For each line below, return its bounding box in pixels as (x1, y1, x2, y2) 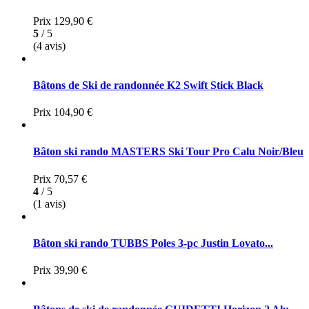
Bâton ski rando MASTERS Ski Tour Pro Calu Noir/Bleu (33, 146, 303, 158)
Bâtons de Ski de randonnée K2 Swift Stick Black (33, 79, 263, 91)
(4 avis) (33, 39, 66, 52)
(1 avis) (33, 197, 66, 210)
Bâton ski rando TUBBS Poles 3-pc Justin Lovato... (33, 237, 273, 249)
